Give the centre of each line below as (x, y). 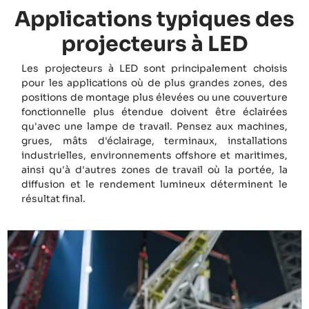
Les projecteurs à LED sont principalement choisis (154, 69)
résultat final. (54, 199)
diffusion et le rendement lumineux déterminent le (154, 185)
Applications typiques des (154, 20)
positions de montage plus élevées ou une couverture (154, 98)
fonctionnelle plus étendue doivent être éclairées (154, 112)
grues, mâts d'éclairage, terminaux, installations (154, 141)
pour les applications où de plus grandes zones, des (154, 83)
